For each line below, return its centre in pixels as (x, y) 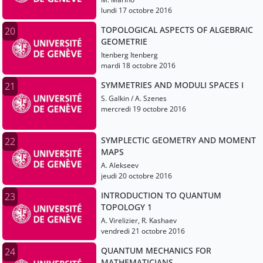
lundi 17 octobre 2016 (136, 11)
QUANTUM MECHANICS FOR (156, 251)
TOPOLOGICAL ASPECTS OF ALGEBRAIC (177, 30)
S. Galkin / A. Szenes (134, 99)
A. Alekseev (120, 166)
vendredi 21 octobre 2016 (143, 231)
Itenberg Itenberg (129, 55)
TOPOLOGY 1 (127, 207)
